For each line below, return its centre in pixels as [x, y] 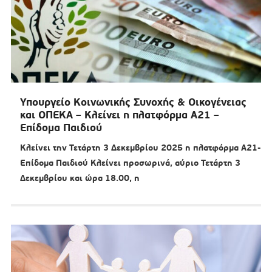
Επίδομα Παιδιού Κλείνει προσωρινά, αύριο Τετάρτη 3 [130, 163]
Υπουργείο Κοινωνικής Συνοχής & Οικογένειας [133, 102]
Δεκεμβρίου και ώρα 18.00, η [80, 178]
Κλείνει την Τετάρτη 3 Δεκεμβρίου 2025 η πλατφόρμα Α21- [140, 148]
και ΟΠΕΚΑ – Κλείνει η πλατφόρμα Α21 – [119, 115]
